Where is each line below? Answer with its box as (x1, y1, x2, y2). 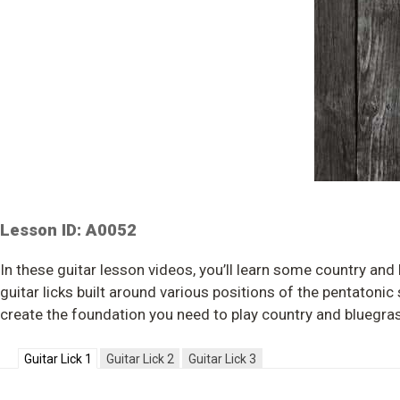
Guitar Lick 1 (23, 351, 92, 366)
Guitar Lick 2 (105, 351, 174, 366)
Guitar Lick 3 (187, 351, 256, 366)
